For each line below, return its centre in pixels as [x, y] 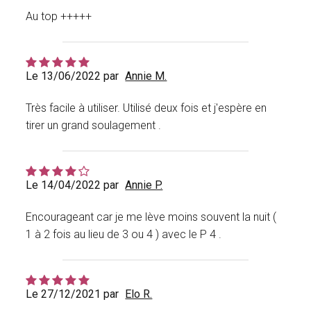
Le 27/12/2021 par [73, 294]
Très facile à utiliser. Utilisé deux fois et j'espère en [146, 108]
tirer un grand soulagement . [94, 126]
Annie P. [144, 185]
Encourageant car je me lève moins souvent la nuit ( [151, 217]
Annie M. [146, 76]
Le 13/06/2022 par [73, 76]
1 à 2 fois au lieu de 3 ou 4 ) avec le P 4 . [124, 235]
